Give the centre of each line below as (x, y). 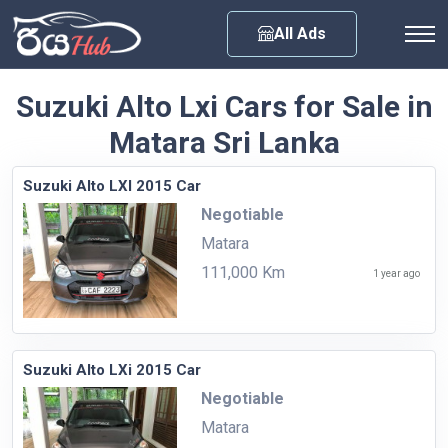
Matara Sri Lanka (224, 142)
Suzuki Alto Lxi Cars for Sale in (224, 106)
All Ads (300, 33)
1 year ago (396, 273)
